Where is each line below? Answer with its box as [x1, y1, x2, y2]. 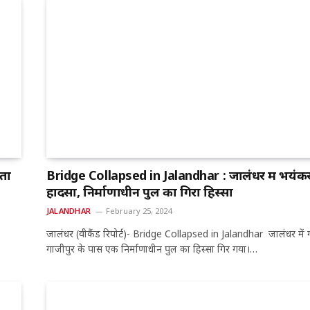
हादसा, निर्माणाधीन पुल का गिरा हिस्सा [46, 183, 233, 201]
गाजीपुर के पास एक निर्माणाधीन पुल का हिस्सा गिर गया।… [46, 242, 257, 256]
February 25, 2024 [105, 206, 172, 217]
